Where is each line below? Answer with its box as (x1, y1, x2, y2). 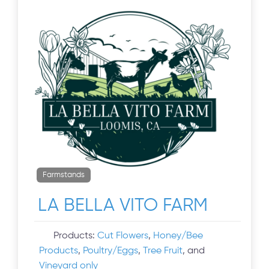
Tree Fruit (143, 246, 183, 256)
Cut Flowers (97, 231, 149, 241)
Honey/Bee (153, 231, 204, 241)
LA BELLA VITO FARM (38, 196, 208, 215)
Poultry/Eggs (83, 246, 139, 256)
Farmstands (43, 171, 85, 179)
